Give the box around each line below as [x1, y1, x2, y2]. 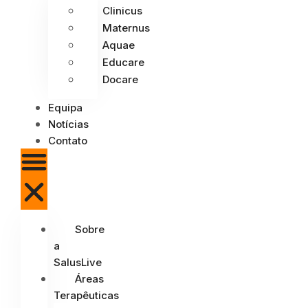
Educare [102, 55, 144, 69]
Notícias [48, 117, 89, 131]
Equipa [48, 100, 82, 114]
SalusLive [54, 256, 102, 269]
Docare [102, 72, 138, 86]
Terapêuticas [54, 289, 119, 302]
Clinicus [102, 3, 142, 17]
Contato [48, 133, 87, 147]
